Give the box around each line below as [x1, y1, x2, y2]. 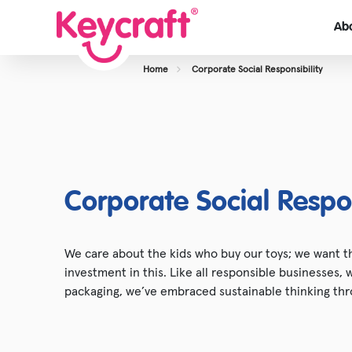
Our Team [249, 115, 304, 129]
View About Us [249, 85, 329, 98]
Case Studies [249, 177, 321, 190]
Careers [249, 146, 291, 159]
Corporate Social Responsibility [192, 62, 323, 75]
